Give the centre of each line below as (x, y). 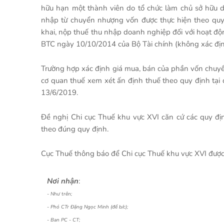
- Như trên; (59, 194)
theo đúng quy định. (75, 129)
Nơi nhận (63, 181)
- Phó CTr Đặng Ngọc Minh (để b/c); (87, 207)
